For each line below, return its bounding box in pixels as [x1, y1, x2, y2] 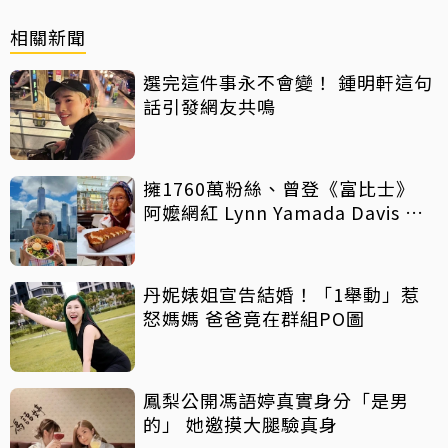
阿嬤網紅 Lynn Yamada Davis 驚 [143, 199, 424, 226]
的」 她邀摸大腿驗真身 [186, 411, 338, 438]
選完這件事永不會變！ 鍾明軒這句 [143, 69, 433, 96]
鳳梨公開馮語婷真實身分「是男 [143, 387, 409, 414]
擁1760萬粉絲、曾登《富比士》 [143, 175, 415, 202]
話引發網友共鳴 [143, 93, 276, 120]
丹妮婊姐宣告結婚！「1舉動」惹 [143, 281, 420, 308]
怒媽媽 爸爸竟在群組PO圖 [143, 305, 365, 332]
